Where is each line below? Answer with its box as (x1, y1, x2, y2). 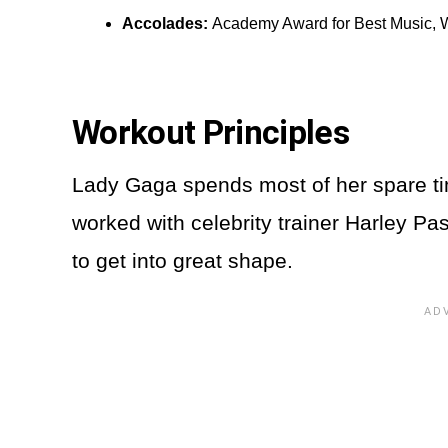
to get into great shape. (72, 248, 299, 272)
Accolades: (122, 14, 212, 32)
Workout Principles (72, 112, 357, 152)
